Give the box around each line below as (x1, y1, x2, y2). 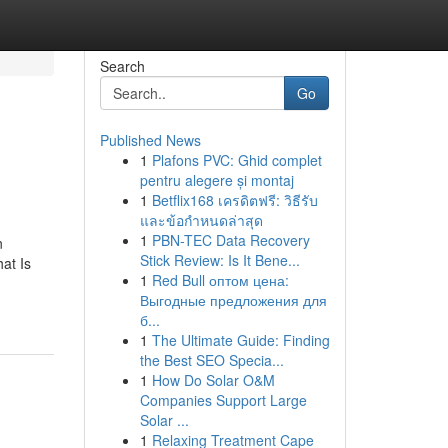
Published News (99, 130, 201, 150)
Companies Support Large (139, 390, 307, 410)
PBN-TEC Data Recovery (151, 230, 310, 250)
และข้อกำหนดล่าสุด (139, 210, 263, 230)
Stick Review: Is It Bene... (139, 250, 300, 270)
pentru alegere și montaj (139, 170, 294, 190)
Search (99, 56, 145, 76)
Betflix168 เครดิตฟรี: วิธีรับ (151, 190, 318, 210)
